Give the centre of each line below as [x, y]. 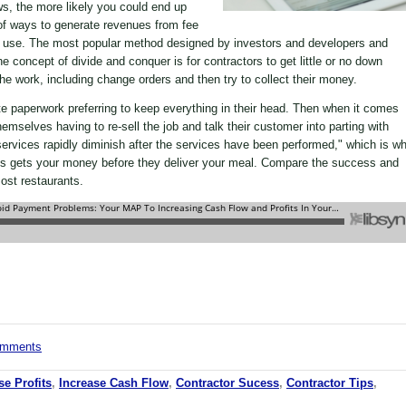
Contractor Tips [330, 382]
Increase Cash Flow [114, 382]
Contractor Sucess [227, 382]
